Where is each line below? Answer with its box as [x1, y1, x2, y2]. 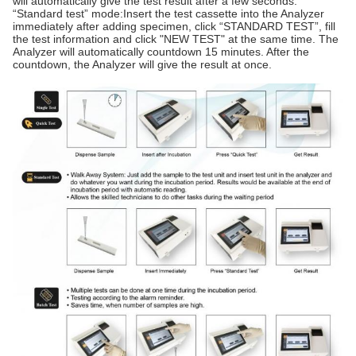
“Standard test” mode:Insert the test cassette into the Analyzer [13, 6, 324, 20]
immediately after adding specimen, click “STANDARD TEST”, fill [13, 19, 335, 33]
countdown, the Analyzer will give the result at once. [13, 57, 272, 71]
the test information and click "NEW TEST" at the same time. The [13, 32, 339, 45]
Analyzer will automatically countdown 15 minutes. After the [13, 44, 309, 58]
